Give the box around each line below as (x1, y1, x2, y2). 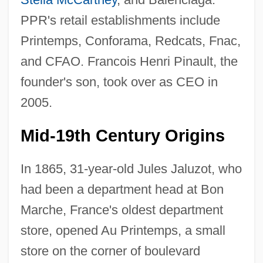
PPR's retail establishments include (20, 12, 220, 28)
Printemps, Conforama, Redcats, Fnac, (20, 33, 241, 48)
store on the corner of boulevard (20, 243, 200, 258)
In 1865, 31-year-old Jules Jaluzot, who (20, 161, 242, 176)
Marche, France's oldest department (20, 202, 223, 217)
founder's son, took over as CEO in (20, 74, 218, 89)
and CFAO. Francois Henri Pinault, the (20, 53, 238, 69)
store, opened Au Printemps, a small (20, 222, 225, 238)
